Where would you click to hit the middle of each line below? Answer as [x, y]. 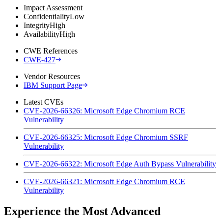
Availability [41, 34]
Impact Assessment [53, 7]
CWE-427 [40, 59]
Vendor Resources [52, 76]
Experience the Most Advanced [82, 211]
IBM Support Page [53, 85]
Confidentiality [47, 16]
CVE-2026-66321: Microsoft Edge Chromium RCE [104, 181]
